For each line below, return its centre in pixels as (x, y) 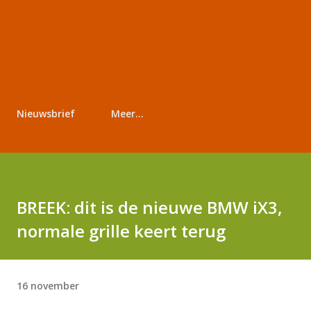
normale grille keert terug (121, 231)
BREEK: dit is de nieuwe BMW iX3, (150, 207)
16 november (48, 285)
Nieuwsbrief (46, 114)
